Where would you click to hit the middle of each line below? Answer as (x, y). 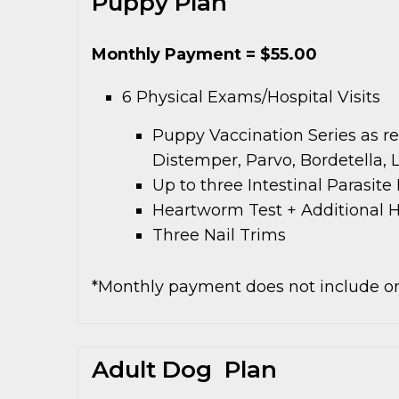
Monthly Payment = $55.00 (204, 54)
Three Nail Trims (220, 235)
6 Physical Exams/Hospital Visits (252, 97)
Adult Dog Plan (184, 369)
